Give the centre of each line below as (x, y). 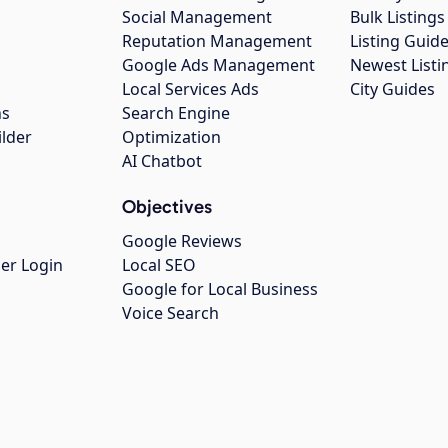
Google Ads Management (218, 65)
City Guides (392, 89)
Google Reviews (182, 241)
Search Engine (176, 113)
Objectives (167, 207)
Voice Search (170, 313)
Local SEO (159, 265)
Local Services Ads (190, 89)
